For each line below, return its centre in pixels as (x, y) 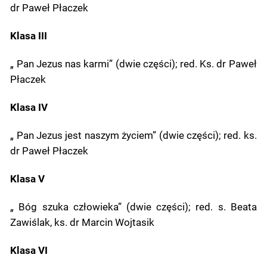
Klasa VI (29, 250)
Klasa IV (29, 107)
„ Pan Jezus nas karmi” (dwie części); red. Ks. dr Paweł (133, 64)
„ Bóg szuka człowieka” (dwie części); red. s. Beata (133, 207)
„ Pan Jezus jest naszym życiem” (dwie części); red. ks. (133, 135)
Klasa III (29, 36)
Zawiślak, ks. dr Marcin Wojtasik (83, 222)
